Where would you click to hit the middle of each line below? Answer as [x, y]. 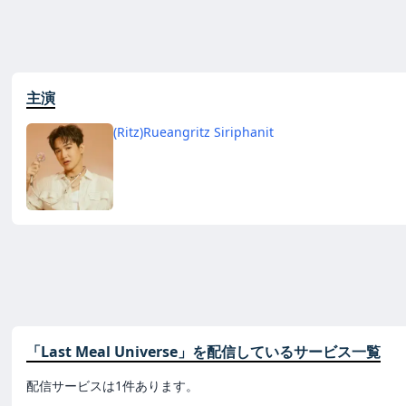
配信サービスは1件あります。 [112, 386]
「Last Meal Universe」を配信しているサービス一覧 [203, 352]
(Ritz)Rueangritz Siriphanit [193, 132]
